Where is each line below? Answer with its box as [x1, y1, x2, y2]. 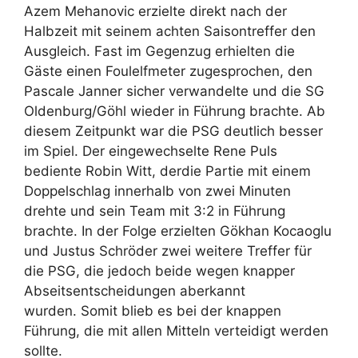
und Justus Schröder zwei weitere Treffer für [24, 243, 312, 260]
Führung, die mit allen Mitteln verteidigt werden [24, 323, 328, 340]
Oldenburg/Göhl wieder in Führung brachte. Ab [24, 103, 325, 120]
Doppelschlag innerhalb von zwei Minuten [24, 183, 291, 200]
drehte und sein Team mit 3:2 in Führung [24, 203, 285, 220]
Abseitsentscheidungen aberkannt [24, 283, 245, 300]
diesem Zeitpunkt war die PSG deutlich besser [24, 123, 323, 140]
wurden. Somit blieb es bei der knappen [24, 303, 281, 320]
